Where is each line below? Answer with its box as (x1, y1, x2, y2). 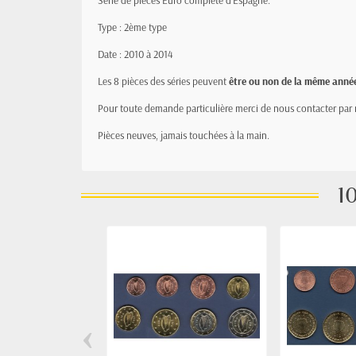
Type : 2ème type (98, 21, 167, 33)
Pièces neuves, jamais (98, 129, 189, 141)
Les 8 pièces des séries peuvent (98, 75, 229, 87)
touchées (189, 129, 230, 141)
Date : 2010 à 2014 (98, 48, 173, 60)
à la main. (230, 129, 269, 141)
